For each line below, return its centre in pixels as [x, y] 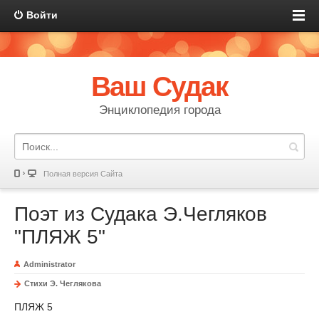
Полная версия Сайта [83, 174]
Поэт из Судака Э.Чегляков [141, 214]
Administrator [49, 264]
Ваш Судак [159, 87]
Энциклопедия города [159, 110]
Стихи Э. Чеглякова [63, 283]
